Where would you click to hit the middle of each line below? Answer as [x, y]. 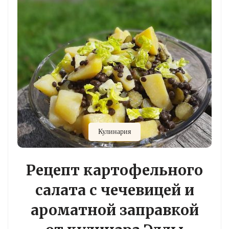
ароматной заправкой [114, 210]
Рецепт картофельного [114, 170]
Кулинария [114, 132]
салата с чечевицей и [114, 190]
